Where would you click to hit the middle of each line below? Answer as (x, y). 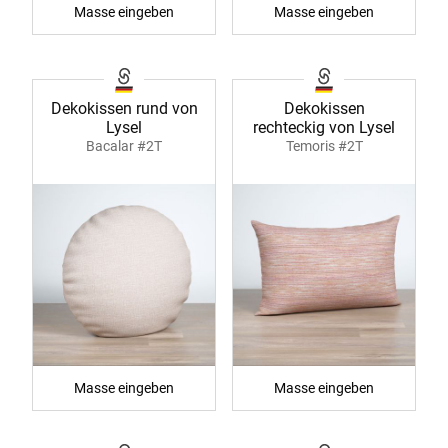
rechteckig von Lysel (324, 128)
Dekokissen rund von (124, 109)
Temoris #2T (324, 146)
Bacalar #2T (124, 146)
